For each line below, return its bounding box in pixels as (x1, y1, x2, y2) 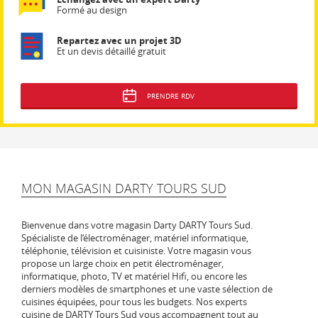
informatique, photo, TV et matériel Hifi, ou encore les (21, 269, 247, 283)
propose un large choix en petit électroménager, (21, 256, 224, 270)
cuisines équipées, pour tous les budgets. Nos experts (21, 295, 247, 308)
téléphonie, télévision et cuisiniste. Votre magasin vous (21, 243, 251, 257)
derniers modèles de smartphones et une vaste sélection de (21, 282, 273, 295)
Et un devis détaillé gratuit (57, 44, 166, 57)
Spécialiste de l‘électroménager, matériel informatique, (21, 231, 248, 244)
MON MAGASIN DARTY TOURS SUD (21, 179, 226, 197)
